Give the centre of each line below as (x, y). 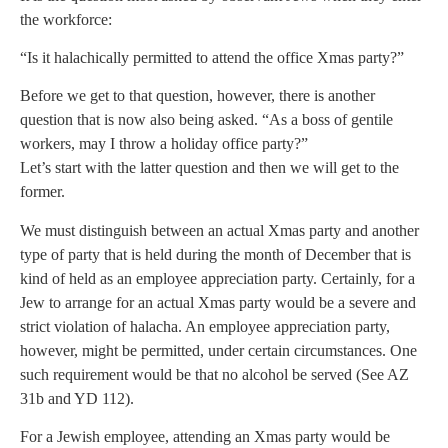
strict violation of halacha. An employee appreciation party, (205, 326)
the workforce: (66, 19)
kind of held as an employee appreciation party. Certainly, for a (217, 278)
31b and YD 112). (77, 398)
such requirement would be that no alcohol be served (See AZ (214, 374)
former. (42, 192)
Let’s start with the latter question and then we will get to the (209, 168)
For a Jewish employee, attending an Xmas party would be (205, 437)
